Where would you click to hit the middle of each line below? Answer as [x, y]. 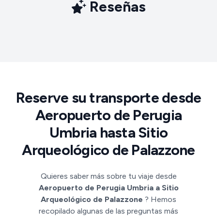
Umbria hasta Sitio [108, 132]
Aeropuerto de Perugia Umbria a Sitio [108, 188]
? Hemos [161, 199]
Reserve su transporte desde [108, 98]
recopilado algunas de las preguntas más [108, 211]
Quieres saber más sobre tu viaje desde [108, 176]
